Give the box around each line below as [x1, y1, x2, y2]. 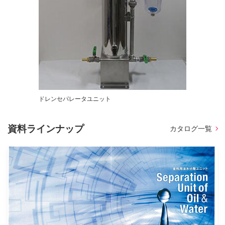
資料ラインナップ [8, 123, 84, 134]
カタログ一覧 [170, 124, 212, 133]
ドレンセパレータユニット [39, 95, 111, 102]
